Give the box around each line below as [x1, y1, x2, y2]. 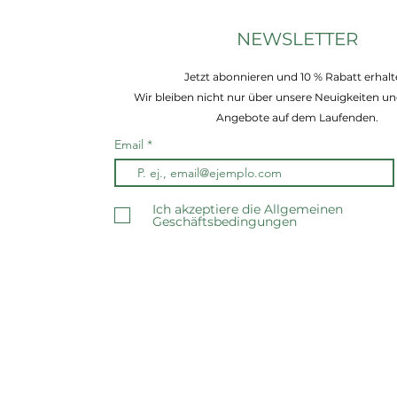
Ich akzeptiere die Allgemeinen [152, 201, 343, 217]
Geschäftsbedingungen [152, 214, 297, 230]
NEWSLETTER [237, 28, 358, 50]
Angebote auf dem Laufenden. [216, 111, 378, 124]
